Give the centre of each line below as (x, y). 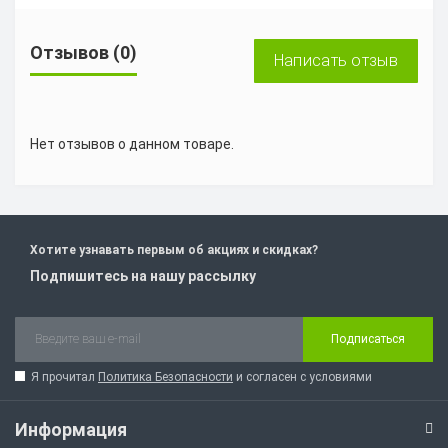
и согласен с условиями (302, 376)
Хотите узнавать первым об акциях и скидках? (174, 249)
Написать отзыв (335, 60)
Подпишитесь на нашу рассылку (143, 275)
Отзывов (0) (83, 52)
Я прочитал (64, 376)
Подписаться (368, 339)
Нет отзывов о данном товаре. (132, 143)
